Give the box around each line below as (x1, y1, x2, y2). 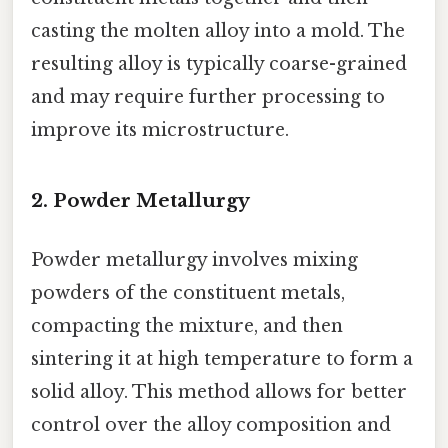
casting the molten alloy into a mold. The (31, 20, 405, 43)
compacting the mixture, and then (31, 315, 343, 338)
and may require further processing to (31, 86, 385, 109)
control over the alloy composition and (31, 414, 391, 437)
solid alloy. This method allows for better (31, 381, 407, 404)
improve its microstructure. (31, 119, 289, 142)
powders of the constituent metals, (31, 282, 345, 305)
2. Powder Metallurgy (31, 189, 250, 212)
